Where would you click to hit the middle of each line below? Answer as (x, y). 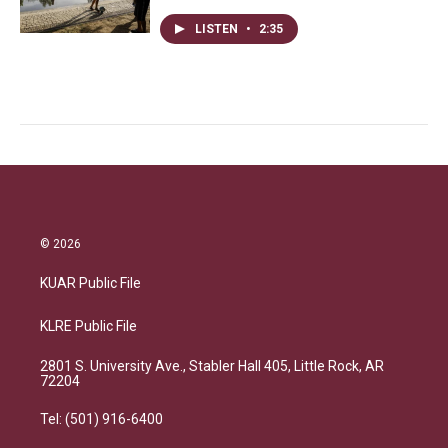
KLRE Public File (88, 326)
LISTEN (218, 29)
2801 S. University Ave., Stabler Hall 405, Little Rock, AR (212, 366)
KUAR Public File (90, 283)
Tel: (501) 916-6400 (101, 419)
